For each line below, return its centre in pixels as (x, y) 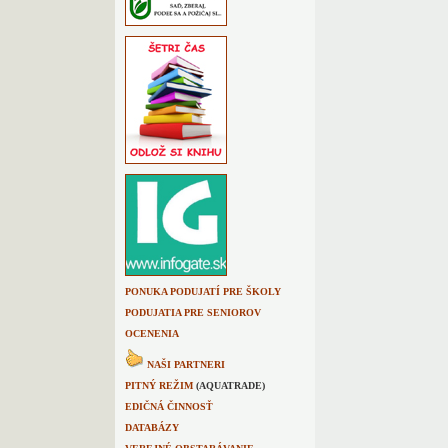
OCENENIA (152, 333)
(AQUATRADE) (229, 385)
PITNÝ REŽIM (159, 385)
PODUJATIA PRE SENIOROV (193, 312)
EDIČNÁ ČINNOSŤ (169, 406)
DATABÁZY (152, 427)
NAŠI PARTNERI (186, 364)
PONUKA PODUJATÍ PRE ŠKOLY (203, 291)
